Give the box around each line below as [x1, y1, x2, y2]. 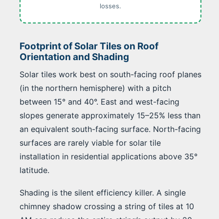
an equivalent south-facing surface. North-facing [20, 124, 201, 134]
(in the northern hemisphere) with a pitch [20, 83, 171, 93]
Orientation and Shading [20, 51, 129, 63]
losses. [100, 2, 121, 10]
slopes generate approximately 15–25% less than [20, 110, 200, 121]
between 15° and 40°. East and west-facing [20, 97, 179, 107]
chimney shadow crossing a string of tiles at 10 [20, 201, 194, 212]
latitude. [20, 165, 49, 175]
